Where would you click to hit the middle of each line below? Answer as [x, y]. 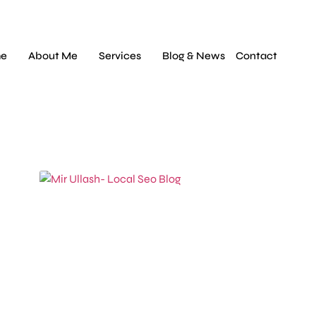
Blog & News [194, 56]
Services [120, 56]
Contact [257, 56]
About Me [53, 56]
